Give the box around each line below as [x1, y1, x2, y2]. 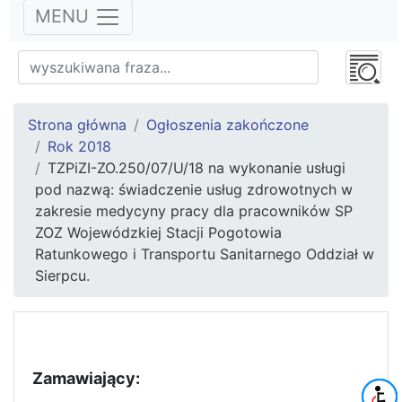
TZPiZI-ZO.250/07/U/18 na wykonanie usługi [48, 159, 345, 178]
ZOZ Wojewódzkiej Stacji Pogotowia [35, 223, 282, 242]
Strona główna [28, 116, 127, 135]
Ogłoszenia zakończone [146, 116, 309, 135]
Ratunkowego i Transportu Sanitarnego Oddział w [35, 245, 374, 264]
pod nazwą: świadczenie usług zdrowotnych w [35, 180, 353, 199]
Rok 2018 [48, 137, 111, 156]
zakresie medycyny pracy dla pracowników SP [35, 202, 353, 221]
